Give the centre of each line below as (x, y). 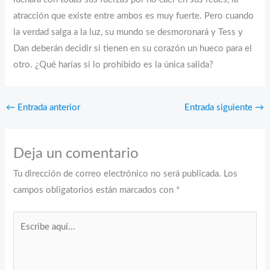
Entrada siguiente (220, 108)
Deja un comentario (76, 153)
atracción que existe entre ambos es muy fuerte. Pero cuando (134, 16)
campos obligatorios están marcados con (95, 190)
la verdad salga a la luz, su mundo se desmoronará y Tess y (128, 33)
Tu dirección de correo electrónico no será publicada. (118, 174)
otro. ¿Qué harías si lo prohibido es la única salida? (114, 65)
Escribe (27, 219)
